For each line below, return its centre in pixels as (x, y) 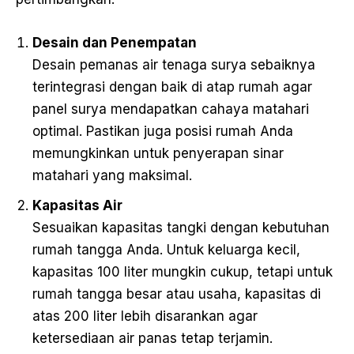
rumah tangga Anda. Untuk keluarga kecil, (166, 250)
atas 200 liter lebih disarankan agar (145, 316)
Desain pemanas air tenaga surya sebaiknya (174, 65)
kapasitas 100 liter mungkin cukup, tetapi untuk (183, 272)
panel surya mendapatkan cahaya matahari (171, 109)
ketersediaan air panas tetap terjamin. (153, 339)
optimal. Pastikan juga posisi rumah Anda (163, 132)
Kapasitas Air (77, 206)
